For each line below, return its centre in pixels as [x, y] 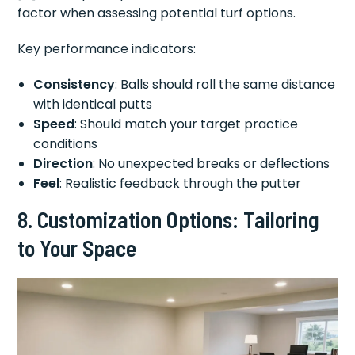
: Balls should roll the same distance [225, 84]
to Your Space [77, 248]
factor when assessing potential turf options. [157, 13]
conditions [66, 143]
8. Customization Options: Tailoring [169, 219]
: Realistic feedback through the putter [181, 183]
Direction [63, 163]
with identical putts [93, 104]
